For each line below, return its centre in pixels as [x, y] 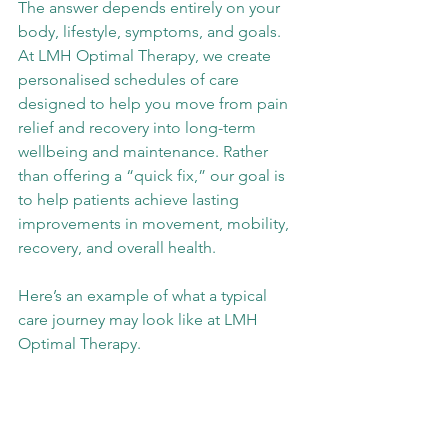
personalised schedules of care [130, 79]
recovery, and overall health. [117, 247]
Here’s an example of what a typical [144, 295]
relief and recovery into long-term [139, 127]
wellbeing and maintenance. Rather [145, 151]
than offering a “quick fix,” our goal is [153, 175]
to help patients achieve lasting [130, 199]
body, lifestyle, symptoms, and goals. [151, 31]
